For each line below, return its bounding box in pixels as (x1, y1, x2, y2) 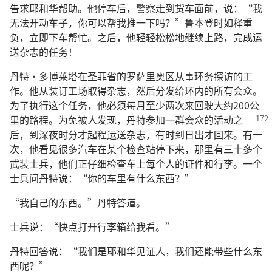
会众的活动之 (185, 112, 243, 127)
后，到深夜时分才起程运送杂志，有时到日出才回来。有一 (10, 127, 262, 141)
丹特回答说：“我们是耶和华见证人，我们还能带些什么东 (10, 243, 262, 258)
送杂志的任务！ (10, 44, 78, 59)
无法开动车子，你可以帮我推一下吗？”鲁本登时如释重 (10, 15, 253, 30)
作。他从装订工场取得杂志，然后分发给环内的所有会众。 (10, 83, 262, 98)
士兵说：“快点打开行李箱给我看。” (10, 219, 175, 234)
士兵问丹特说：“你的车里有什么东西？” (10, 171, 194, 185)
